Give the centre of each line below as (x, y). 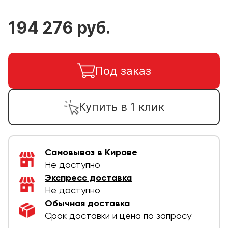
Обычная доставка (87, 204)
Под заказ (123, 70)
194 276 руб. (59, 28)
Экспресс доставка (88, 178)
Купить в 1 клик (122, 107)
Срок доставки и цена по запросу (118, 216)
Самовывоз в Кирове (91, 153)
